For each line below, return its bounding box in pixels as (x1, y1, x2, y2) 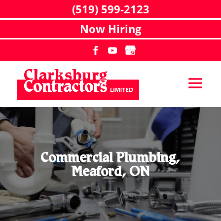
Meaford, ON (71, 166, 150, 180)
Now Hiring (80, 21, 141, 36)
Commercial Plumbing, (40, 152, 181, 166)
